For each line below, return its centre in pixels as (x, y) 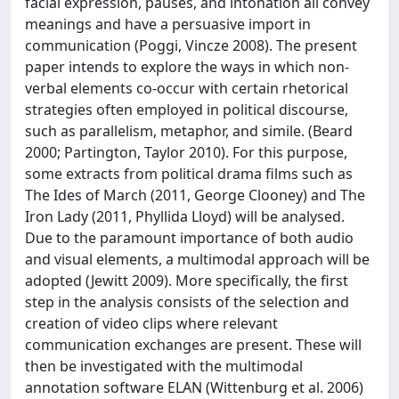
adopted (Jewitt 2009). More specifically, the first (187, 281)
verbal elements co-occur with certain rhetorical (187, 88)
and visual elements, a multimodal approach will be (197, 259)
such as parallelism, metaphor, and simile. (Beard (189, 131)
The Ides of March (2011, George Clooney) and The (195, 195)
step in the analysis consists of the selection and (187, 302)
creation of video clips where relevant (151, 323)
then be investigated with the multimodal (164, 366)
